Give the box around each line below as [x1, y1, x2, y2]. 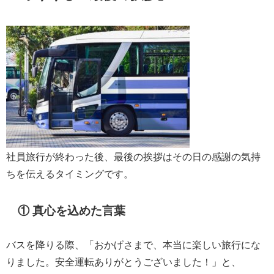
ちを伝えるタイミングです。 [6, 168, 133, 179]
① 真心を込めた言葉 [18, 205, 126, 217]
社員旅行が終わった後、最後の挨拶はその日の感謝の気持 [6, 151, 261, 161]
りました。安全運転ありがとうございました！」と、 [6, 256, 241, 267]
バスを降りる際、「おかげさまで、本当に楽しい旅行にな [6, 239, 261, 250]
